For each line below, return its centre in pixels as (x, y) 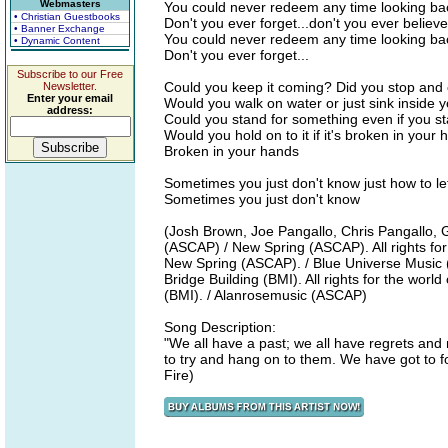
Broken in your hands (231, 151)
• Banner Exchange (59, 28)
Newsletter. (70, 86)
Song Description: (220, 327)
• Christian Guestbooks (67, 16)
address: (70, 110)
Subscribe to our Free (70, 74)
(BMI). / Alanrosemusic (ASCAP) (265, 295)
